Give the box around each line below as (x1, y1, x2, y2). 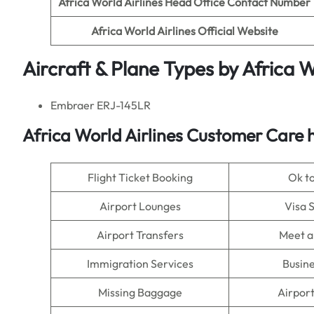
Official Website (197, 24, 278, 38)
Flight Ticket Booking (87, 170, 193, 184)
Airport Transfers (96, 228, 184, 242)
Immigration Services (86, 257, 193, 271)
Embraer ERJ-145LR (50, 98, 151, 112)
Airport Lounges (99, 199, 181, 213)
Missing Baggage (97, 285, 182, 299)
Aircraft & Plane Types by (22, 56, 242, 81)
